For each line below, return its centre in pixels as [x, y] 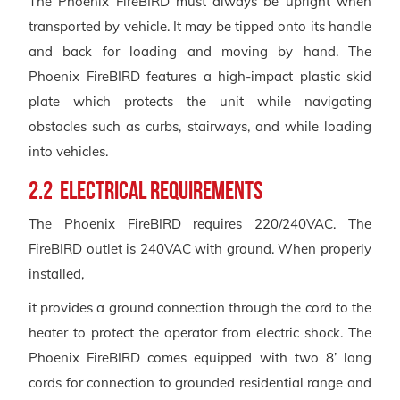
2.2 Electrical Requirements [146, 190]
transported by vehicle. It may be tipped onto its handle [200, 26]
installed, [56, 273]
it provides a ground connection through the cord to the [200, 307]
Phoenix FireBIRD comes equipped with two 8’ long [200, 357]
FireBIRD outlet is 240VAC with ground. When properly [200, 248]
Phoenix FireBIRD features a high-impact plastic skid [200, 76]
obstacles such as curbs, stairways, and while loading [200, 126]
